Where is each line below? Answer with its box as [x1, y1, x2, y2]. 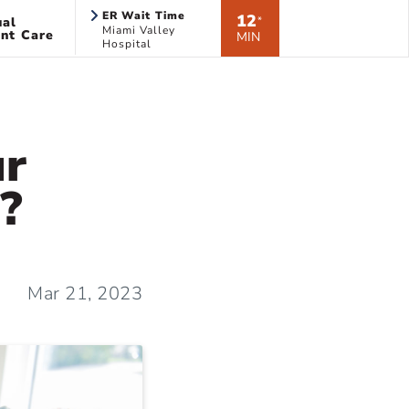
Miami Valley [101, 23, 175, 37]
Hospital [101, 37, 152, 51]
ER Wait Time [101, 8, 186, 23]
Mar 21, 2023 [27, 281, 142, 306]
